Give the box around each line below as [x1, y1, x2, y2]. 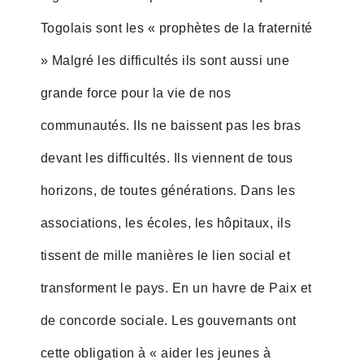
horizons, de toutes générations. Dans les [40, 183, 296, 197]
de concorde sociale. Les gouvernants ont [40, 313, 297, 327]
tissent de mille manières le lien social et [40, 248, 291, 262]
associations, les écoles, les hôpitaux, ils [40, 215, 292, 230]
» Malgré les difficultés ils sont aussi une [40, 53, 290, 67]
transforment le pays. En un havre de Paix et [40, 280, 312, 295]
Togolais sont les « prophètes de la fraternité [40, 20, 313, 35]
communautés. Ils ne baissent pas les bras [40, 118, 301, 132]
